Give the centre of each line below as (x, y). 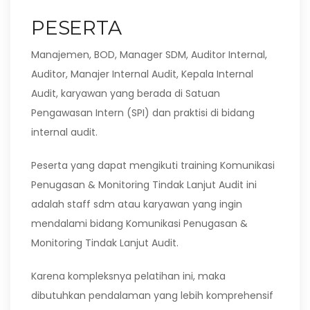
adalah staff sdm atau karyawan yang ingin (137, 204)
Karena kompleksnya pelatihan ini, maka (128, 276)
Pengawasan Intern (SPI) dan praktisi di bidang (143, 113)
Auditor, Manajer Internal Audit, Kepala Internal (142, 74)
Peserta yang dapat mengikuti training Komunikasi (153, 165)
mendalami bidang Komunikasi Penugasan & (139, 224)
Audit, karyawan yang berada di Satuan (126, 93)
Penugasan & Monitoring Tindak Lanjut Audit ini (144, 185)
